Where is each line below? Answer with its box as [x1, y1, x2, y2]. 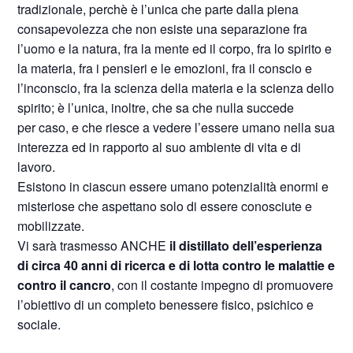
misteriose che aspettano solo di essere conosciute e [17, 197, 313, 215]
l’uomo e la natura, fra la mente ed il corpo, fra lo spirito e [17, 39, 333, 58]
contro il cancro [17, 276, 112, 294]
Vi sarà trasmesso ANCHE [17, 236, 170, 255]
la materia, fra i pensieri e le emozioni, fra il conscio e [17, 59, 313, 77]
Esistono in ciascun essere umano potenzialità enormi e [17, 177, 329, 195]
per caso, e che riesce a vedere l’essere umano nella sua [17, 118, 336, 136]
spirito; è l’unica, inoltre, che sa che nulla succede [17, 98, 295, 117]
